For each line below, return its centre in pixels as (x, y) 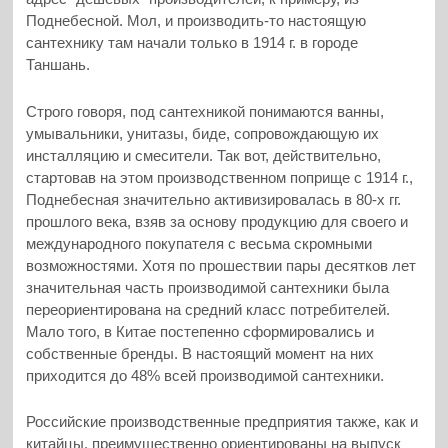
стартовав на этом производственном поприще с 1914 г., (220, 177)
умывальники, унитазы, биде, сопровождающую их (203, 133)
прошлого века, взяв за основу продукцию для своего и (217, 221)
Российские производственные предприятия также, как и (222, 421)
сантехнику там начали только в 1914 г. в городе (192, 43)
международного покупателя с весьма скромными (199, 243)
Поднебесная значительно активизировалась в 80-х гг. (214, 199)
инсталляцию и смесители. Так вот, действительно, (204, 155)
